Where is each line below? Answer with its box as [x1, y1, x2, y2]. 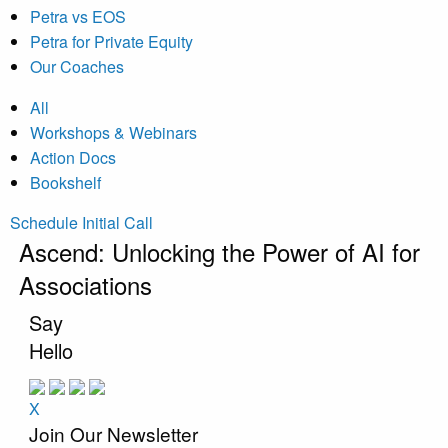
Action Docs [30, 145, 116, 169]
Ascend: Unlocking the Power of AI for [18, 233, 420, 269]
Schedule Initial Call [10, 210, 153, 234]
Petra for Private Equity [30, 29, 193, 53]
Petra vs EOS [30, 4, 126, 28]
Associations [18, 266, 152, 302]
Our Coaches [30, 54, 124, 78]
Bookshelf [30, 170, 101, 194]
